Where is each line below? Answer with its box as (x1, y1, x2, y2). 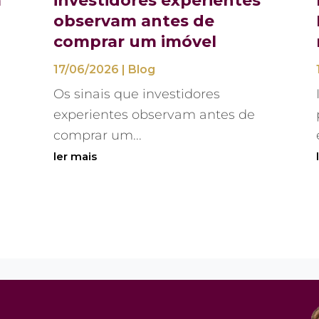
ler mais (53, 149, 97, 163)
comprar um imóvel (53, 31, 216, 51)
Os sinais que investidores (53, 85, 220, 102)
